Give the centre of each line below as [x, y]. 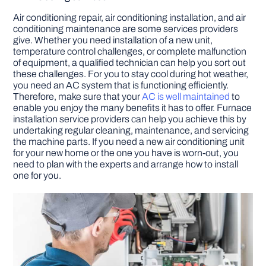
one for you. [37, 176]
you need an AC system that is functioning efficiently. [121, 85]
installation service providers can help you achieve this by [130, 119]
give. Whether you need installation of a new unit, [113, 40]
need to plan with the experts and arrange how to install [126, 164]
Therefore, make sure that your [78, 97]
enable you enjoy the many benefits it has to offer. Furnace [133, 108]
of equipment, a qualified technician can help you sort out [130, 63]
